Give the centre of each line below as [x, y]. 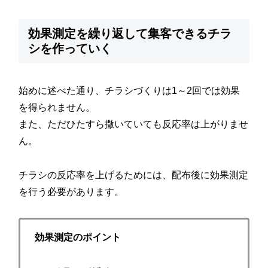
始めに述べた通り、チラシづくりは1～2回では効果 [130, 91]
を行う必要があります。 [71, 192]
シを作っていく [70, 49]
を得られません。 [57, 108]
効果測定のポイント [78, 237]
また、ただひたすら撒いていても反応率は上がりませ [134, 124]
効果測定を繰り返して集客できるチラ [130, 34]
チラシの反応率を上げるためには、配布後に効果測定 [134, 175]
